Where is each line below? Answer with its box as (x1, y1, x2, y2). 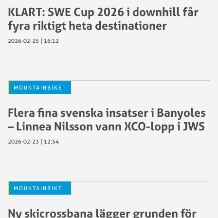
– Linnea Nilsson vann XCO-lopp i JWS (8, 118, 205, 133)
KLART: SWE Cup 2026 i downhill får (8, 4, 199, 19)
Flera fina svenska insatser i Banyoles (8, 105, 206, 120)
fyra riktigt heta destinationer (8, 18, 167, 33)
